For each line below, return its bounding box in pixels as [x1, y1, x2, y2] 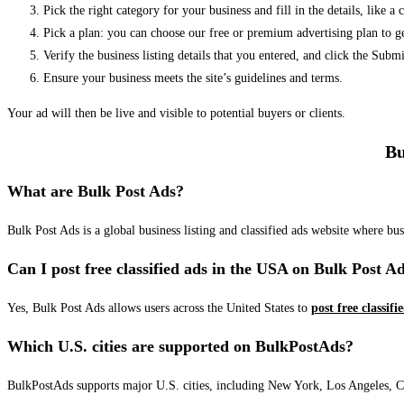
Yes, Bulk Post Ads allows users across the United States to [7, 301, 311, 316]
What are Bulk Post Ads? [7, 182, 184, 201]
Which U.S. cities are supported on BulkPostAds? [7, 337, 353, 356]
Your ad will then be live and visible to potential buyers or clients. [7, 106, 345, 120]
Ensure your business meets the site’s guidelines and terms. [43, 70, 343, 85]
